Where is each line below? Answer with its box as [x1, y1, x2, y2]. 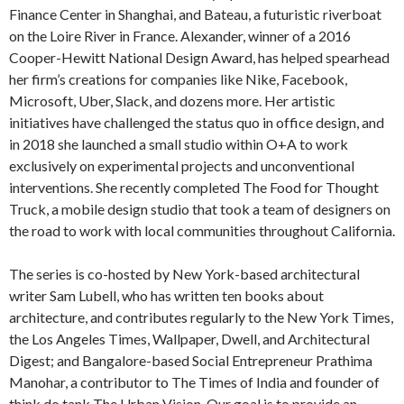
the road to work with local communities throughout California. [9, 221, 395, 239]
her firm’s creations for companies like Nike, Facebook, [9, 69, 347, 87]
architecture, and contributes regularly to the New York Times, [9, 308, 393, 326]
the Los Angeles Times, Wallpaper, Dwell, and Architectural [9, 329, 370, 347]
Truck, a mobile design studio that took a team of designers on [9, 199, 390, 217]
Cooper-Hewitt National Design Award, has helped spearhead [9, 48, 390, 66]
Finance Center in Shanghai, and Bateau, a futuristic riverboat [9, 5, 381, 23]
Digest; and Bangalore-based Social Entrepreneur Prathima [9, 351, 372, 369]
